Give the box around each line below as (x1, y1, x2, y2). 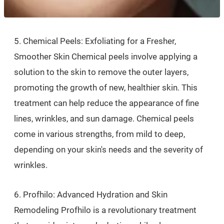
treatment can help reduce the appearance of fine (14, 98, 199, 108)
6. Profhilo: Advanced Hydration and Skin (14, 189, 167, 199)
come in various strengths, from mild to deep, (14, 129, 185, 139)
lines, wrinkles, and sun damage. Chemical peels (14, 113, 194, 123)
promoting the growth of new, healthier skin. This (14, 82, 197, 92)
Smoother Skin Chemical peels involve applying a (14, 51, 197, 61)
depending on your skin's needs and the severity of (14, 144, 203, 154)
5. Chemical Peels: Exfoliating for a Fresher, (14, 36, 176, 46)
